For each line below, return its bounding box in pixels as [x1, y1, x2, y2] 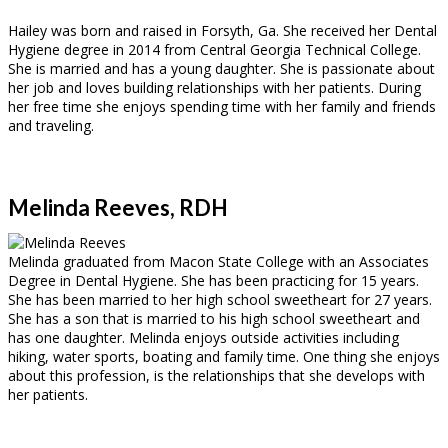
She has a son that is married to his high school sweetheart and [8, 308, 420, 328]
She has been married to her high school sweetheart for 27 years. [8, 289, 432, 309]
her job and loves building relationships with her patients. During [8, 77, 421, 97]
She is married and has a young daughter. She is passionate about [8, 58, 435, 78]
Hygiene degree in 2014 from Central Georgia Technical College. [8, 39, 421, 59]
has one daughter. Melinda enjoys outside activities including [8, 327, 399, 347]
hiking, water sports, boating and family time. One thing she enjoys [8, 346, 440, 366]
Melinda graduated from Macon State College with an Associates [8, 251, 429, 271]
